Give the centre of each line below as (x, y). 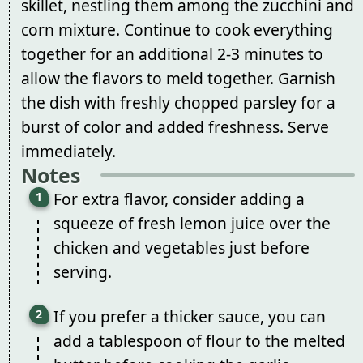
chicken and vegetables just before (181, 247)
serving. (82, 271)
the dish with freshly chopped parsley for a (178, 102)
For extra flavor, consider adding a (179, 199)
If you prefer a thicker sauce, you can (189, 317)
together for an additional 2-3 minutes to (172, 53)
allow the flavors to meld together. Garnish (178, 78)
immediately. (68, 151)
